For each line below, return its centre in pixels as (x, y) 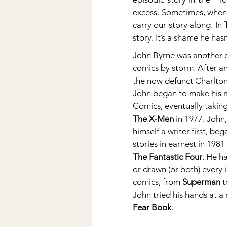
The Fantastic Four (167, 157)
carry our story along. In (179, 25)
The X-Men (153, 119)
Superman (201, 182)
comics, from (158, 182)
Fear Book (152, 207)
